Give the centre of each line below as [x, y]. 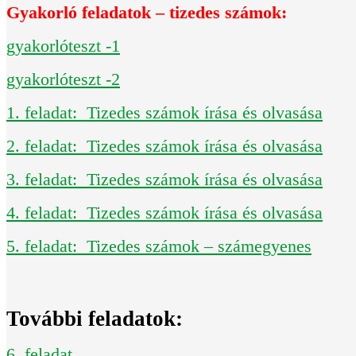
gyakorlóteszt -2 [63, 79]
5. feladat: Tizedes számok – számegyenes [159, 246]
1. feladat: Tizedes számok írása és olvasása [164, 112]
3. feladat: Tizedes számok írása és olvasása [164, 179]
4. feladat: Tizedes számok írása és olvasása [164, 212]
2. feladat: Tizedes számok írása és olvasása [164, 145]
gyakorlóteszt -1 [63, 45]
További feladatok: [95, 318]
